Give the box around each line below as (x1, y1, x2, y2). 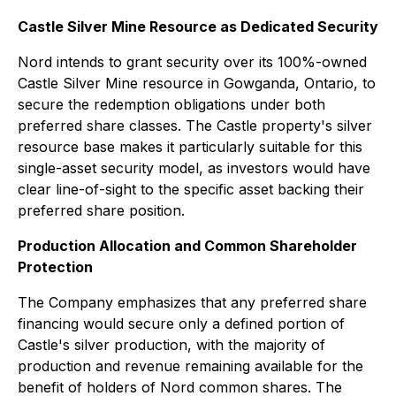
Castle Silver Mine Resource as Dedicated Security (18, 18, 378, 35)
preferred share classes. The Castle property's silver (18, 117, 372, 134)
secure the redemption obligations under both (18, 95, 325, 113)
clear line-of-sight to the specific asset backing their (18, 180, 364, 198)
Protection (18, 258, 93, 276)
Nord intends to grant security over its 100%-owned (18, 53, 367, 71)
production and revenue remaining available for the (18, 357, 363, 375)
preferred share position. (18, 202, 185, 219)
